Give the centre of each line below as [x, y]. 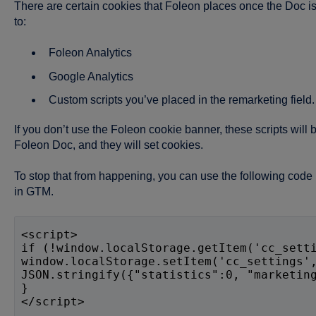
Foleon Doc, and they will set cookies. [108, 145]
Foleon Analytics [90, 53]
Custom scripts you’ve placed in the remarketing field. [181, 99]
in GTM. [34, 192]
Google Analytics [91, 76]
